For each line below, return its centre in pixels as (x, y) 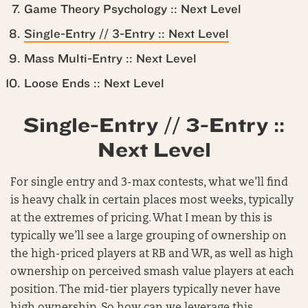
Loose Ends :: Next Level (94, 84)
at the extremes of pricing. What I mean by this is (141, 219)
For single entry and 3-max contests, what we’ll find (149, 183)
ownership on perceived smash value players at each (152, 272)
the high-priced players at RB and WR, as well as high (152, 254)
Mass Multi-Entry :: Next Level (110, 59)
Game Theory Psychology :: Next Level (133, 9)
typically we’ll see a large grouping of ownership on (148, 236)
